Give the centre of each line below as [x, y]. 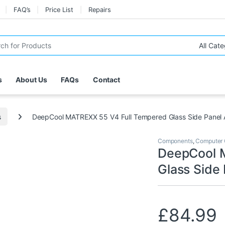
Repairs [99, 9]
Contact [106, 80]
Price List [59, 9]
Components [175, 141]
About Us [31, 80]
